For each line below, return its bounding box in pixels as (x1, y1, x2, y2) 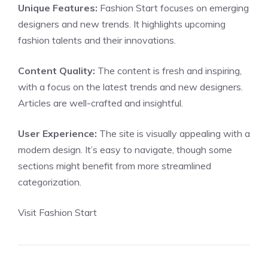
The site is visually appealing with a (97, 127, 250, 139)
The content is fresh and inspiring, (95, 65, 242, 77)
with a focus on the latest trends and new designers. (18, 81, 243, 93)
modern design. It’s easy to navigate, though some (18, 144, 232, 156)
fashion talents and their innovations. (18, 34, 176, 46)
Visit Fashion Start (18, 206, 97, 218)
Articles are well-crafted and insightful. (18, 97, 183, 109)
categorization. (18, 176, 81, 188)
